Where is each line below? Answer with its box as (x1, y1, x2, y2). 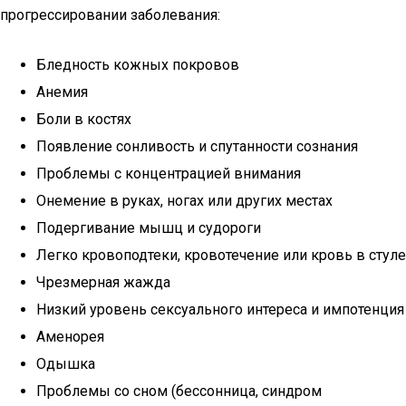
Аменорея (36, 328, 104, 345)
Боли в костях (36, 111, 131, 128)
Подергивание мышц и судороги (36, 219, 261, 237)
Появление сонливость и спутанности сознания (36, 138, 358, 155)
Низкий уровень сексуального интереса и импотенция (36, 301, 404, 318)
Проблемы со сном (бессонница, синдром (36, 382, 322, 400)
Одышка (36, 355, 95, 372)
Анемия (36, 83, 88, 101)
